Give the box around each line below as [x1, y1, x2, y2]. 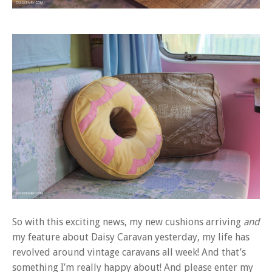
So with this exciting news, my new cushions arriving [12, 216, 243, 228]
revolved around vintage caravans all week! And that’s [12, 246, 246, 259]
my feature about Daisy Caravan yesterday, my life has [12, 231, 250, 243]
